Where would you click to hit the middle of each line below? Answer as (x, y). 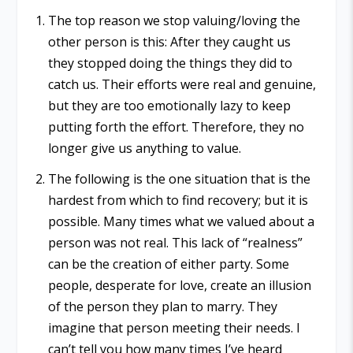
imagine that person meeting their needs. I (174, 327)
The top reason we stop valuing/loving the (174, 21)
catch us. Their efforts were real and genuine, (182, 85)
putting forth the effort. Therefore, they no (176, 127)
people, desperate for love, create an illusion (179, 285)
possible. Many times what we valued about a (181, 221)
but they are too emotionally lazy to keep (169, 106)
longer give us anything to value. (144, 149)
